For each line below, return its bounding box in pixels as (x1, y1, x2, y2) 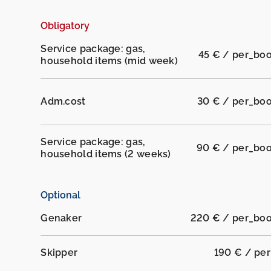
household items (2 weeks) (41, 148, 171, 160)
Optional (41, 189, 81, 201)
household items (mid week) (41, 55, 178, 67)
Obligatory (41, 20, 90, 32)
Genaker (41, 212, 82, 224)
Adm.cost (41, 96, 86, 108)
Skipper (41, 247, 78, 259)
